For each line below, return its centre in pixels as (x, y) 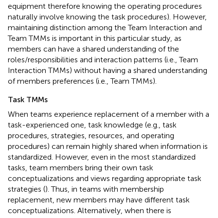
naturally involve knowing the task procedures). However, (107, 17)
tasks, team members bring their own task (81, 167)
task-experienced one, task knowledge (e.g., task (92, 125)
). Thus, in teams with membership (105, 189)
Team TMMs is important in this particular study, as (95, 38)
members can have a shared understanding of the (93, 49)
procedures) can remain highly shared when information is (108, 146)
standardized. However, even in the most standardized (102, 157)
